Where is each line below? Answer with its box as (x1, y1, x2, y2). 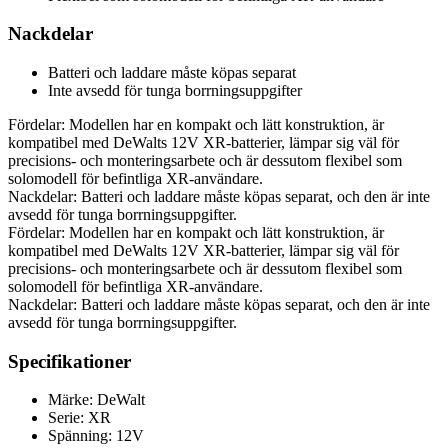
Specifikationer (8, 350, 131, 372)
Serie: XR (48, 409, 111, 427)
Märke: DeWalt (48, 391, 145, 409)
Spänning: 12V (48, 427, 144, 445)
